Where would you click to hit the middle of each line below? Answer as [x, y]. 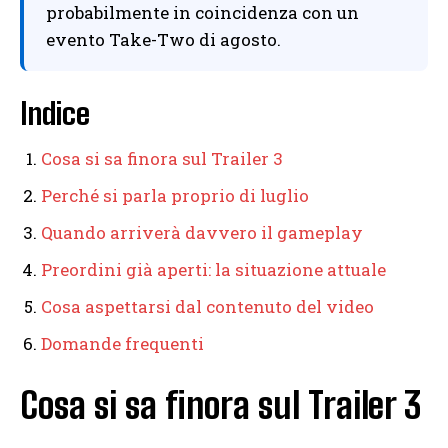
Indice [55, 113]
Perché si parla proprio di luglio [175, 196]
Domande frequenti [122, 344]
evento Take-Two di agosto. [163, 40]
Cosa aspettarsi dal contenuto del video [207, 307]
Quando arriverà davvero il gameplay [202, 233]
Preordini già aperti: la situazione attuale [213, 270]
